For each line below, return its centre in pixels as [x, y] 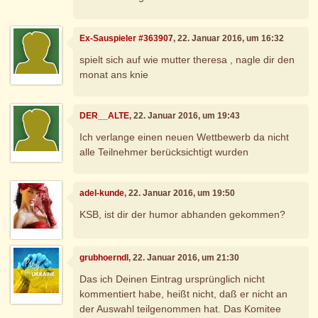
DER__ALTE [105, 116]
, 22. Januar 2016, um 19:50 [180, 193]
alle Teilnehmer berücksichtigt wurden [164, 152]
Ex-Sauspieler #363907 [127, 39]
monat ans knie [114, 74]
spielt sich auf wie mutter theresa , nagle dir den [187, 59]
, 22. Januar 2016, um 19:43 [185, 116]
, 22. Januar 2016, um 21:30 [184, 258]
